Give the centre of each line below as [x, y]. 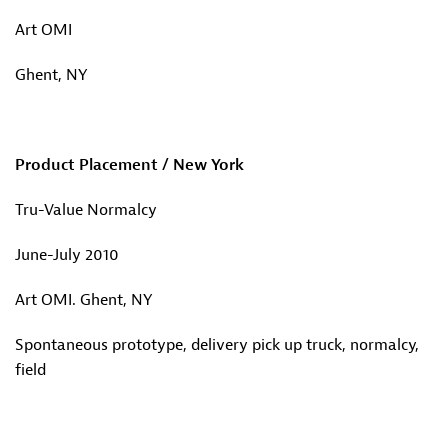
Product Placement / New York [129, 165]
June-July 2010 [67, 255]
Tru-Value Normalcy [86, 210]
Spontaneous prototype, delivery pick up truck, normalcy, [217, 345]
